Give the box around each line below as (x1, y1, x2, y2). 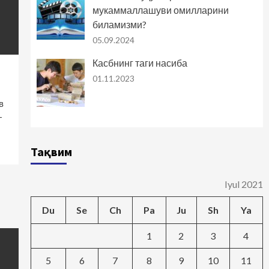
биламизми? (92, 19, 147, 31)
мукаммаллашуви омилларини (92, 4, 229, 16)
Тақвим (30, 144, 72, 160)
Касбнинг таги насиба (92, 57, 187, 69)
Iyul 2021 (224, 178, 263, 190)
